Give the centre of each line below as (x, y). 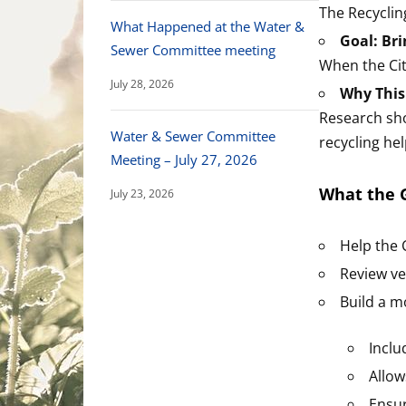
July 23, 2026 (142, 193)
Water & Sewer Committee (193, 135)
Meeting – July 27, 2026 (184, 159)
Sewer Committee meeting (193, 49)
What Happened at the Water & (208, 26)
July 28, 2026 (142, 83)
